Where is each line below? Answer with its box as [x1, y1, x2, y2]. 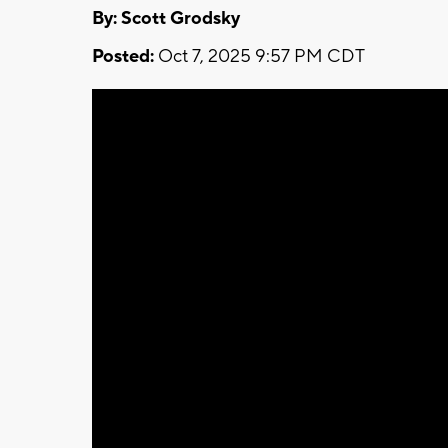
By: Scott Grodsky [92, 6, 240, 30]
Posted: [92, 44, 154, 68]
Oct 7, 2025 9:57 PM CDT [154, 44, 365, 68]
